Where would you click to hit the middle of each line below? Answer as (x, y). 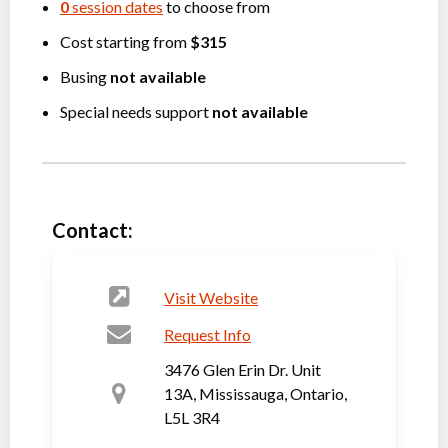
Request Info (207, 334)
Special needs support (136, 111)
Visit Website (211, 297)
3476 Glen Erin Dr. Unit (242, 369)
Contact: (92, 230)
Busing (85, 76)
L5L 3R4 (192, 417)
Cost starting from (125, 41)
